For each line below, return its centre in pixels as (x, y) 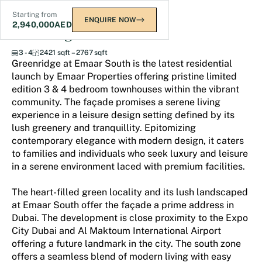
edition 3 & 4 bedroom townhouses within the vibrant (125, 89)
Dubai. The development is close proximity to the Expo (130, 218)
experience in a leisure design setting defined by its (123, 115)
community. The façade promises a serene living (116, 102)
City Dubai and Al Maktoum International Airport (116, 231)
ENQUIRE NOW (110, 20)
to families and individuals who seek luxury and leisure (130, 154)
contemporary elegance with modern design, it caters (128, 141)
